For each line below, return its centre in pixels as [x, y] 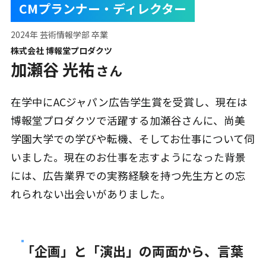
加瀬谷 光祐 [52, 69]
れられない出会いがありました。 [91, 194]
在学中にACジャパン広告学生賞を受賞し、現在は [129, 102]
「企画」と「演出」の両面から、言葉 [132, 251]
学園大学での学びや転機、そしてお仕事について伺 [132, 139]
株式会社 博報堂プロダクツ [61, 51]
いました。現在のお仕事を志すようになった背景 [128, 157]
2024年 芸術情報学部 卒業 [59, 35]
